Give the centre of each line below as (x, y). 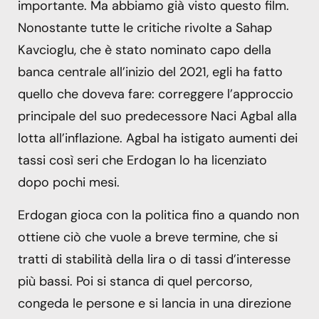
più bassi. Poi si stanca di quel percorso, (135, 281)
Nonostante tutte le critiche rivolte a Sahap (145, 28)
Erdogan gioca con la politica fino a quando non (158, 215)
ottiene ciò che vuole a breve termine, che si (148, 237)
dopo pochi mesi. (69, 183)
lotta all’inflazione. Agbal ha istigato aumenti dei (158, 138)
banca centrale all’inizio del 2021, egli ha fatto (150, 72)
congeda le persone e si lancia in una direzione (155, 303)
